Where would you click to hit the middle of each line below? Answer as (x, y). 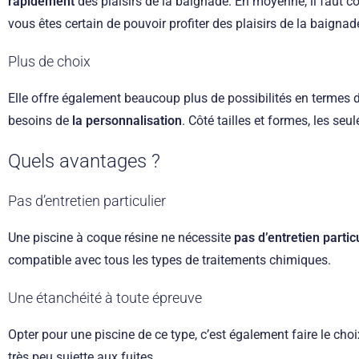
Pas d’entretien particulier (87, 200)
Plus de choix (49, 61)
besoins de (40, 120)
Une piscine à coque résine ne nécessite (121, 237)
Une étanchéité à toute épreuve (105, 297)
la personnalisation (127, 120)
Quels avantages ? (84, 161)
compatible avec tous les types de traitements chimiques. (169, 260)
